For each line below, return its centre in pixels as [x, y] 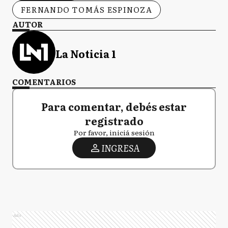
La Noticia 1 [86, 53]
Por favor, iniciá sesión [114, 132]
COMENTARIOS [44, 82]
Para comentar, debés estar [114, 106]
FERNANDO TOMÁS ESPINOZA [87, 9]
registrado [114, 121]
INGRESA [120, 148]
